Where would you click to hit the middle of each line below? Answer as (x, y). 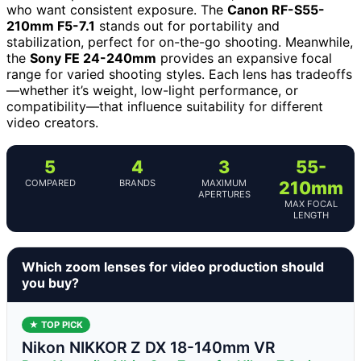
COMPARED (50, 183)
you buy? (50, 282)
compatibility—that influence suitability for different (165, 106)
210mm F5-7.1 (51, 25)
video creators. (52, 122)
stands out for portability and (187, 25)
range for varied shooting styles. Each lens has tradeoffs (179, 74)
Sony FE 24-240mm (93, 58)
